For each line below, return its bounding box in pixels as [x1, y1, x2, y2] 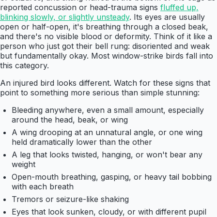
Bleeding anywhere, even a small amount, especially [12, 105, 204, 115]
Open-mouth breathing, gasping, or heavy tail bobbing [12, 172, 212, 182]
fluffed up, [160, 2, 199, 13]
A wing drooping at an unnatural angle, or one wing [12, 127, 202, 138]
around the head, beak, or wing [12, 115, 128, 125]
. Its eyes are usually [129, 12, 205, 22]
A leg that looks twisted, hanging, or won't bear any [12, 150, 202, 160]
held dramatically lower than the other [12, 137, 152, 147]
